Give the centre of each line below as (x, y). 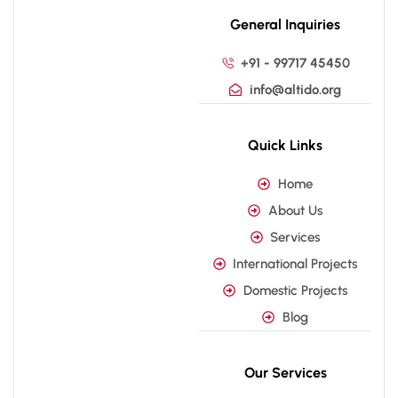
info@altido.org (295, 89)
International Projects (295, 263)
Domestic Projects (295, 290)
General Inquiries (285, 24)
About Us (295, 210)
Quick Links (285, 145)
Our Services (285, 372)
